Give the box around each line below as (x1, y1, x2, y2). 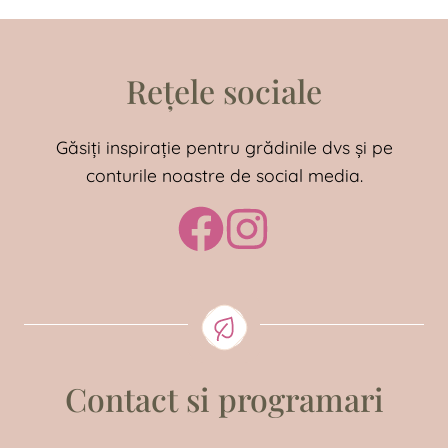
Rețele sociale (126, 68, 322, 112)
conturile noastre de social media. (85, 163, 363, 186)
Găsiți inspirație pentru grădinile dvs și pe (55, 135, 393, 158)
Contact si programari (64, 377, 384, 421)
